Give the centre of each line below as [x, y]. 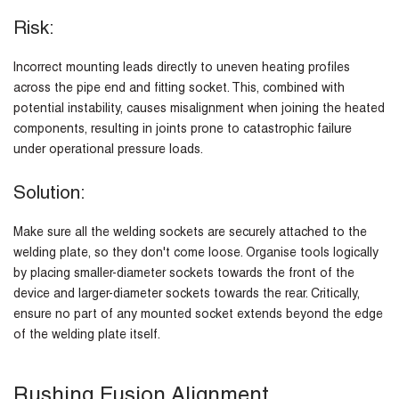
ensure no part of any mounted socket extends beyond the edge [198, 316]
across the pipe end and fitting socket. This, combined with [179, 90]
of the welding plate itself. [87, 336]
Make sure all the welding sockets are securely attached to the [190, 234]
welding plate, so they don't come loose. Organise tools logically [196, 254]
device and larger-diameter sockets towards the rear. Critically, [187, 295]
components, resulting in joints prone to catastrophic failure [183, 130]
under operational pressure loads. [108, 151]
